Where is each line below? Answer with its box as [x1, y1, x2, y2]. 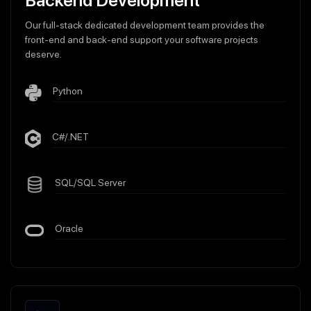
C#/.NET [52, 131, 90, 142]
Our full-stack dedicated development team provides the [25, 19, 264, 31]
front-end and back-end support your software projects [25, 34, 258, 45]
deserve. [25, 49, 62, 60]
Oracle [54, 223, 83, 234]
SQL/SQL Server [54, 177, 126, 188]
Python [53, 85, 83, 96]
